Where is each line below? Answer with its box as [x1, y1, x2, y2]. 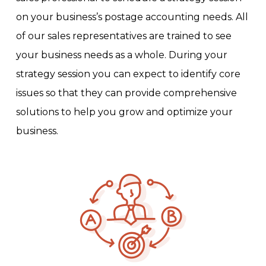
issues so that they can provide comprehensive [15, 87, 237, 99]
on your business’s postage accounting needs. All [15, 11, 248, 23]
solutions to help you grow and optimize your [15, 106, 233, 118]
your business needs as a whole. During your [15, 49, 227, 61]
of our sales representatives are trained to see [15, 30, 232, 42]
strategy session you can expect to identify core [15, 68, 240, 80]
